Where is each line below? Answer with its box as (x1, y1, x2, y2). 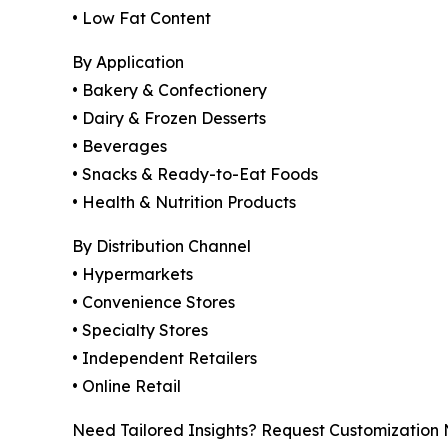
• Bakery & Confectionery (72, 80, 267, 101)
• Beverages (72, 136, 167, 157)
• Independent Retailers (72, 348, 257, 369)
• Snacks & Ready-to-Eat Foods (72, 164, 318, 185)
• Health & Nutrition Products (72, 192, 296, 213)
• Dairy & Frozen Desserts (72, 108, 266, 129)
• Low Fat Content (72, 8, 211, 29)
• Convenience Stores (72, 292, 235, 313)
